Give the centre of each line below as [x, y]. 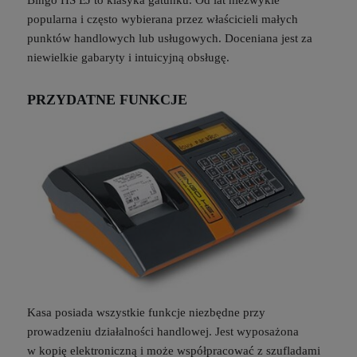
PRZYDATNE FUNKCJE [107, 100]
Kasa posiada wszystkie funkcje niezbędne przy [146, 313]
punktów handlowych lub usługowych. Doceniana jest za [169, 39]
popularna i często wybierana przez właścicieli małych [162, 20]
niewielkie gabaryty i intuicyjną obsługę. [128, 58]
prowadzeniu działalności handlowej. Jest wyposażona [163, 332]
